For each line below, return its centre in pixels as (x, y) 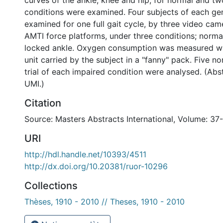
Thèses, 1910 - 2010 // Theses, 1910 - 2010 (105, 202)
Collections (51, 186)
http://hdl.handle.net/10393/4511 (85, 154)
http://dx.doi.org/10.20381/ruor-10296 (96, 166)
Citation (43, 103)
